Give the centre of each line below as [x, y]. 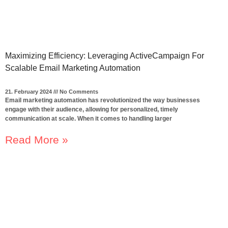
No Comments [78, 91]
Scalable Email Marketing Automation [73, 68]
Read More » [36, 139]
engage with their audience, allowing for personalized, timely [91, 109]
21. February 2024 [29, 91]
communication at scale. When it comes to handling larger [88, 118]
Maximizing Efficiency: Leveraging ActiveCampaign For [104, 55]
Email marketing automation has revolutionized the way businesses [102, 100]
